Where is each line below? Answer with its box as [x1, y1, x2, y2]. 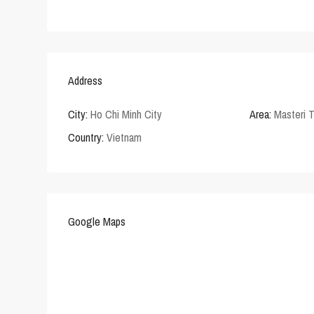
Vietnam [104, 130, 142, 146]
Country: [68, 130, 104, 146]
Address [68, 73, 102, 89]
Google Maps [68, 214, 125, 230]
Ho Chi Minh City [90, 107, 162, 123]
